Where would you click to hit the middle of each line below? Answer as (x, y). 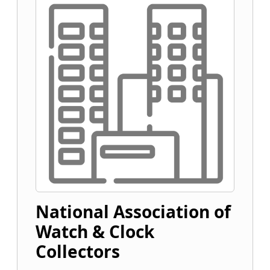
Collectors (78, 251)
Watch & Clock (95, 231)
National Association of (133, 212)
